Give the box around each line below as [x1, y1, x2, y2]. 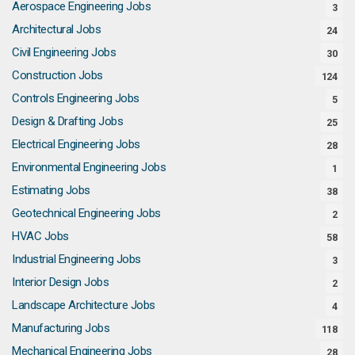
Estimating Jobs [12, 182, 90, 197]
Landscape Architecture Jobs [12, 297, 155, 312]
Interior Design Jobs [12, 274, 109, 289]
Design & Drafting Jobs [12, 113, 123, 128]
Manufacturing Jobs [12, 320, 109, 335]
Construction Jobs [12, 67, 103, 82]
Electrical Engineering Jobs [12, 136, 140, 151]
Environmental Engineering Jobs [12, 159, 166, 174]
